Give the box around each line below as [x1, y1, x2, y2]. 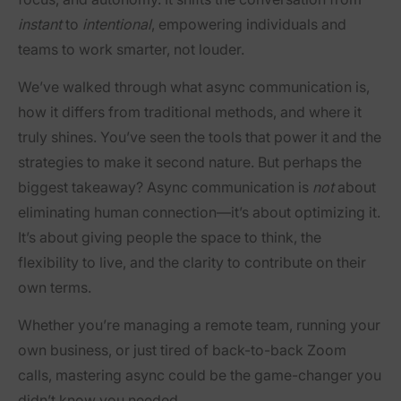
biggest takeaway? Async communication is [18, 178, 312, 197]
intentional [82, 15, 151, 34]
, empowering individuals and [151, 15, 346, 34]
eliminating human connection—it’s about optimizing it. [18, 203, 380, 222]
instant [18, 15, 62, 34]
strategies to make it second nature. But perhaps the [18, 153, 362, 172]
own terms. [18, 278, 91, 297]
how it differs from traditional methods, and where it [18, 103, 362, 122]
